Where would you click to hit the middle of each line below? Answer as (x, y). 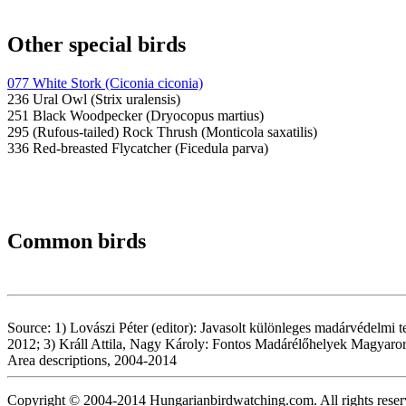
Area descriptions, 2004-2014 (92, 361)
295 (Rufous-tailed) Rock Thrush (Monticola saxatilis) (162, 131)
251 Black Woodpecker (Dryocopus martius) (135, 115)
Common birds (77, 241)
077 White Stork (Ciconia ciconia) (105, 82)
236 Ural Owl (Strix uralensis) (94, 99)
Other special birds (97, 44)
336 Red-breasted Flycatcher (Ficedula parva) (138, 148)
